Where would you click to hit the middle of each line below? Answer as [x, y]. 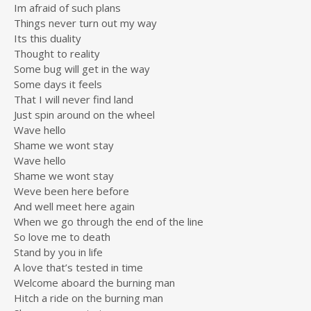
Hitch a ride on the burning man [89, 298]
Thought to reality [57, 53]
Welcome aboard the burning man [94, 283]
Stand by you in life [58, 252]
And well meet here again [74, 206]
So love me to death [62, 237]
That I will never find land [74, 99]
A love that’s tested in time [78, 267]
